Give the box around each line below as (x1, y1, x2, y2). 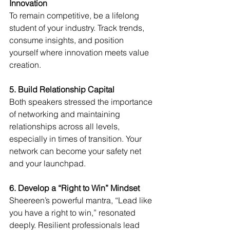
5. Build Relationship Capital (9, 84, 114, 95)
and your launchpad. (9, 158, 86, 169)
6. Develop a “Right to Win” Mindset (9, 183, 140, 194)
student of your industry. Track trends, (9, 23, 146, 33)
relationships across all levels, (9, 121, 122, 132)
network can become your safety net (9, 146, 143, 157)
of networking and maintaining (9, 109, 122, 120)
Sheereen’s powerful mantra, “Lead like (9, 195, 154, 206)
